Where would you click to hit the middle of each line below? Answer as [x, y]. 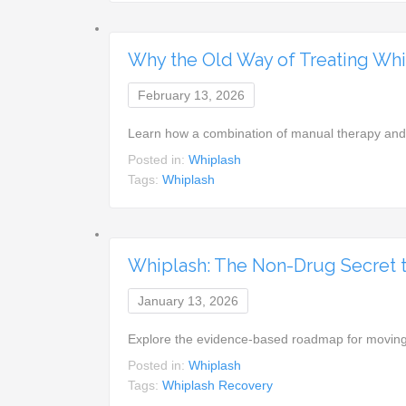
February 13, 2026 [192, 95]
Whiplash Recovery [218, 385]
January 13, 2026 [188, 300]
